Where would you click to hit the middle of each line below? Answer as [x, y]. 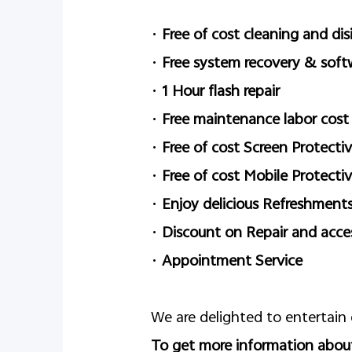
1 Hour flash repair [221, 92]
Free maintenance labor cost [255, 121]
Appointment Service [232, 262]
